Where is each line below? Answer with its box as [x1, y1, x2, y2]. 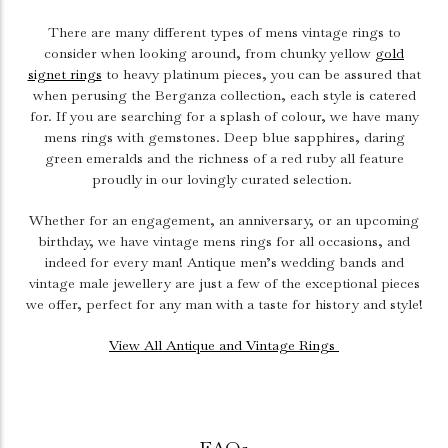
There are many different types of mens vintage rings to [47, 23, 401, 41]
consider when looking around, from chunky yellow [44, 44, 375, 62]
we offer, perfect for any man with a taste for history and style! [25, 295, 423, 313]
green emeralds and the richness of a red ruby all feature [44, 149, 404, 167]
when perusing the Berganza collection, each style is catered [32, 86, 416, 104]
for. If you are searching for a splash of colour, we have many [29, 107, 419, 125]
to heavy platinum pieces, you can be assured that [101, 65, 421, 83]
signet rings [27, 65, 102, 83]
